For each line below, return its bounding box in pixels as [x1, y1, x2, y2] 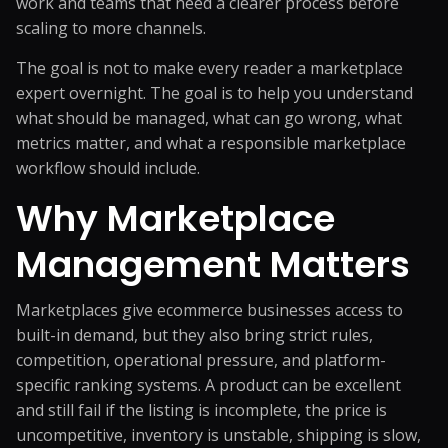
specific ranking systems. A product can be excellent [16, 374, 401, 396]
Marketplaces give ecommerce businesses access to [16, 299, 403, 321]
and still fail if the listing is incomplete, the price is [16, 399, 387, 421]
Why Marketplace [16, 193, 335, 244]
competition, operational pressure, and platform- [16, 349, 386, 371]
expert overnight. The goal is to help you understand [16, 82, 413, 104]
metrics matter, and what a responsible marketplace [16, 132, 406, 154]
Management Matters [16, 239, 410, 290]
